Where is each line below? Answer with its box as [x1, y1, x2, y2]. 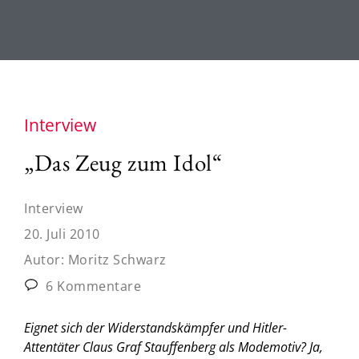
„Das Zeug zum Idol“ [24, 147, 223, 178]
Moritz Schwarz [67, 250, 167, 268]
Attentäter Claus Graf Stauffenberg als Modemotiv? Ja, [24, 337, 323, 356]
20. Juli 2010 [24, 224, 100, 243]
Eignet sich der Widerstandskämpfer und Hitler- [24, 318, 287, 337]
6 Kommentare [42, 276, 141, 295]
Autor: [24, 250, 68, 268]
